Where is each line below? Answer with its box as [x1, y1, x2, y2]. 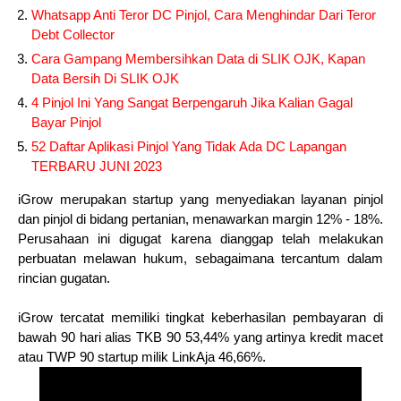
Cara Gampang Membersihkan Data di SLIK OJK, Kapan [31, 51, 365, 67]
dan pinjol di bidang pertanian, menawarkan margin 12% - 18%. [18, 211, 383, 227]
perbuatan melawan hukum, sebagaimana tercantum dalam [18, 251, 383, 267]
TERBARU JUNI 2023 [31, 158, 162, 175]
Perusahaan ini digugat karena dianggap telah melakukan [18, 231, 383, 247]
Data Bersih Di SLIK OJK [31, 71, 179, 87]
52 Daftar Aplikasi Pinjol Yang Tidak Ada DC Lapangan [31, 139, 346, 155]
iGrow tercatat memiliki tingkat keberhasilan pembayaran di [18, 310, 383, 326]
